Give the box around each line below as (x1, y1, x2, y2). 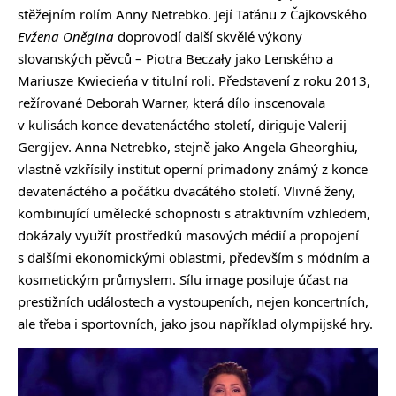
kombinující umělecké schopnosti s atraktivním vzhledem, (18, 204, 370, 223)
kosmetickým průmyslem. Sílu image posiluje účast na (18, 270, 348, 289)
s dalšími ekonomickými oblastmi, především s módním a (18, 248, 369, 267)
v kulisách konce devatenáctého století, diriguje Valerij (18, 116, 346, 134)
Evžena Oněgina (18, 27, 114, 46)
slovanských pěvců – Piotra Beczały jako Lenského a (18, 49, 333, 68)
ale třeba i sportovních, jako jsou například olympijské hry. (18, 315, 373, 333)
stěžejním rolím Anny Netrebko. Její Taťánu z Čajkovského (18, 5, 367, 24)
